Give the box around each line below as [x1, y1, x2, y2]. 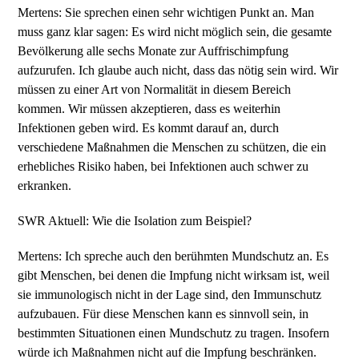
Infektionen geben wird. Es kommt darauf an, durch [18, 121, 280, 135]
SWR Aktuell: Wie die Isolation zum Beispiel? [18, 214, 252, 228]
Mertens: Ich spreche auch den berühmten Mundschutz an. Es [18, 249, 329, 263]
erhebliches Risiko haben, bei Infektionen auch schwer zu [18, 159, 309, 173]
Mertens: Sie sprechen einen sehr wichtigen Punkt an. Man [18, 6, 315, 19]
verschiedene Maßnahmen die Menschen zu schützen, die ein [18, 140, 327, 154]
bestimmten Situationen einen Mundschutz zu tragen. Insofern [18, 326, 330, 340]
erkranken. [18, 179, 75, 192]
